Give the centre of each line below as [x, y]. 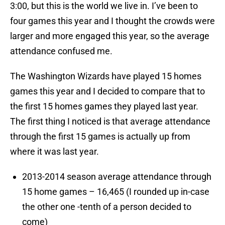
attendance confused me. [61, 51]
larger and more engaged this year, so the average [110, 36]
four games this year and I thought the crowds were [113, 21]
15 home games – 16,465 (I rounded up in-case [116, 192]
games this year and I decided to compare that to [107, 91]
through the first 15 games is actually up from [100, 137]
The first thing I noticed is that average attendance [110, 122]
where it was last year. [54, 152]
